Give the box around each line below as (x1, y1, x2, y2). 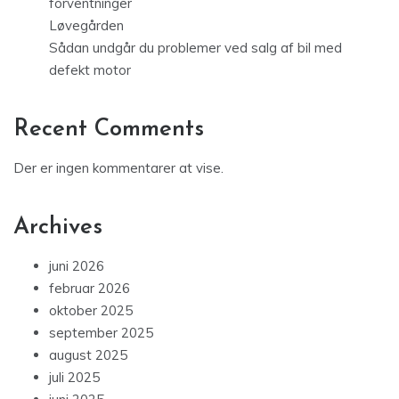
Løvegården (49, 17, 124, 35)
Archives (13, 216, 102, 240)
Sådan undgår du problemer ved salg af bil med (49, 39, 342, 57)
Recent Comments (13, 118, 204, 142)
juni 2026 (49, 257, 104, 275)
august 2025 (49, 346, 127, 364)
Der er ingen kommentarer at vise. (13, 159, 224, 177)
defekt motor (49, 61, 134, 79)
